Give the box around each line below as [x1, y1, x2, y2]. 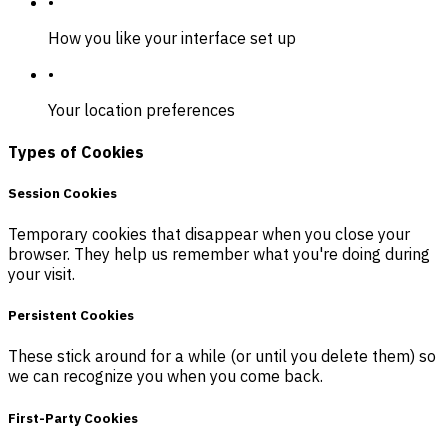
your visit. [8, 264, 75, 285]
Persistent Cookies [8, 306, 134, 325]
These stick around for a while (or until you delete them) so [8, 346, 436, 367]
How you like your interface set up [48, 28, 296, 49]
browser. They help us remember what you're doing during [8, 244, 430, 265]
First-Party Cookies [8, 408, 138, 427]
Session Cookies [8, 183, 117, 202]
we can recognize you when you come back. [8, 366, 323, 387]
